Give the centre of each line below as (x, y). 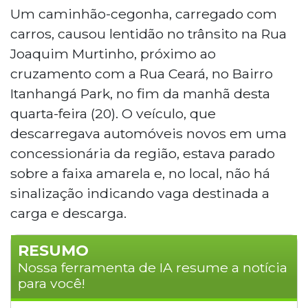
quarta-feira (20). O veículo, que (113, 113)
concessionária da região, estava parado (143, 153)
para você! (52, 283)
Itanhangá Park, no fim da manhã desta (140, 93)
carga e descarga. (68, 213)
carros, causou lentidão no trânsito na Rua (148, 33)
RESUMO (53, 250)
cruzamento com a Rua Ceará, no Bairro (142, 73)
